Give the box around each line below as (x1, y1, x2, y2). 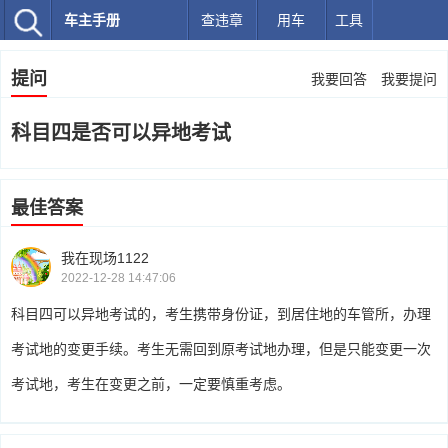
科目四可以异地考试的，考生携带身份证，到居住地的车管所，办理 (11, 306, 431, 322)
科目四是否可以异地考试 (11, 122, 231, 144)
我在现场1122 (61, 249, 149, 266)
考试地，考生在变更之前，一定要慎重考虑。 (11, 376, 291, 392)
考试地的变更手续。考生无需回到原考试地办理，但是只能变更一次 (11, 341, 431, 357)
